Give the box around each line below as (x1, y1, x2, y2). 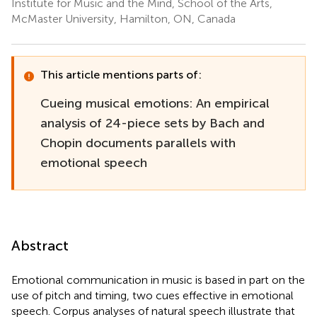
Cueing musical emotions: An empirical (40, 95, 270, 111)
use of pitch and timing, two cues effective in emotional (11, 288, 294, 302)
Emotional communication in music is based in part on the (11, 272, 305, 287)
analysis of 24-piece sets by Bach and (40, 115, 265, 131)
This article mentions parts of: (40, 67, 202, 81)
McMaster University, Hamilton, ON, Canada (11, 11, 236, 25)
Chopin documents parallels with (40, 134, 236, 151)
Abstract (11, 236, 69, 254)
